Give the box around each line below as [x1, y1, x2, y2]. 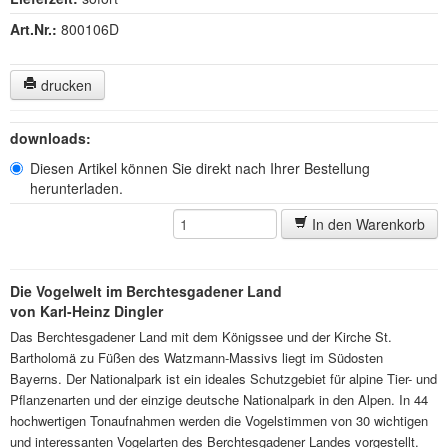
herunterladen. [30, 178, 123, 198]
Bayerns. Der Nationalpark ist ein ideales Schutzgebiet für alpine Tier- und [10, 369, 437, 388]
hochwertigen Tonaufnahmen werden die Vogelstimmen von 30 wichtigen [10, 411, 428, 430]
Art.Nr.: [10, 19, 57, 39]
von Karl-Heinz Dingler [10, 301, 163, 321]
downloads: [10, 128, 91, 148]
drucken [37, 75, 92, 95]
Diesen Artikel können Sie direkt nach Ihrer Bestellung [30, 158, 370, 178]
